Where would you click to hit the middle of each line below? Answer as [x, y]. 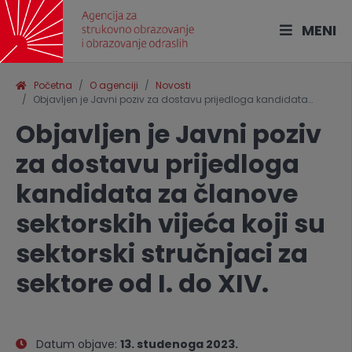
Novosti [173, 85]
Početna [49, 85]
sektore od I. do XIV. [142, 283]
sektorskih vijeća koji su [170, 224]
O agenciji [114, 85]
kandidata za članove [157, 194]
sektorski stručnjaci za [162, 253]
